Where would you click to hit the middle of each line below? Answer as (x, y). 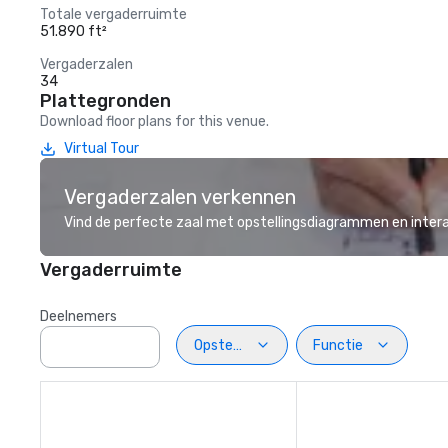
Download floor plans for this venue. (154, 121)
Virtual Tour (101, 148)
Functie (338, 345)
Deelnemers (78, 316)
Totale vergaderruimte (113, 14)
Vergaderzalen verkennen (180, 197)
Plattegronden (105, 101)
